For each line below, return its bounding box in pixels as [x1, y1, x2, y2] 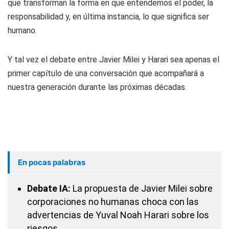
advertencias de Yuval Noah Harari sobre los [27, 210, 209, 220]
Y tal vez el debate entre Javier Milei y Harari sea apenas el [8, 55, 219, 64]
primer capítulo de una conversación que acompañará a [8, 68, 204, 78]
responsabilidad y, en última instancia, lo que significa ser [8, 12, 209, 21]
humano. [8, 26, 37, 35]
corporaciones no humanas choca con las [27, 196, 199, 207]
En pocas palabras [18, 157, 85, 167]
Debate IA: [27, 183, 71, 194]
